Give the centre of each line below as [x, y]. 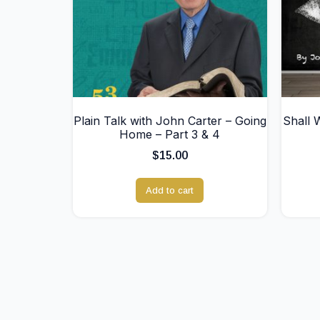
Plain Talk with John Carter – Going [170, 120]
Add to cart [170, 191]
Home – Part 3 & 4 [170, 134]
